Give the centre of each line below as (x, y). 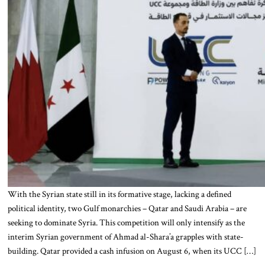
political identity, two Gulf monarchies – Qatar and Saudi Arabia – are (127, 209)
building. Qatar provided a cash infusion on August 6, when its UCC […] (132, 251)
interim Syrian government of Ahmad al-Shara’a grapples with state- (125, 237)
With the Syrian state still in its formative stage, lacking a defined (119, 194)
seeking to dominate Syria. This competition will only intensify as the (126, 223)
